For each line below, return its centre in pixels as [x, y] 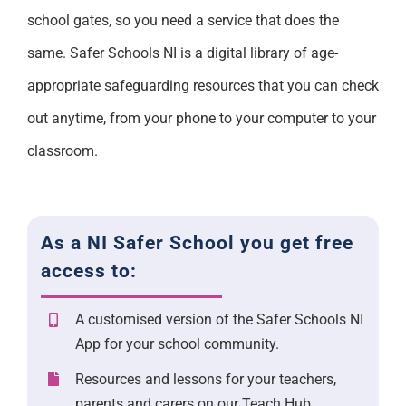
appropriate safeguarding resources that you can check [203, 86]
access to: [88, 271]
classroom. [62, 151]
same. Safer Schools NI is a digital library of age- [182, 53]
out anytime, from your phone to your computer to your [201, 119]
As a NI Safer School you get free [197, 243]
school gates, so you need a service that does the [183, 21]
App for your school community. [178, 344]
